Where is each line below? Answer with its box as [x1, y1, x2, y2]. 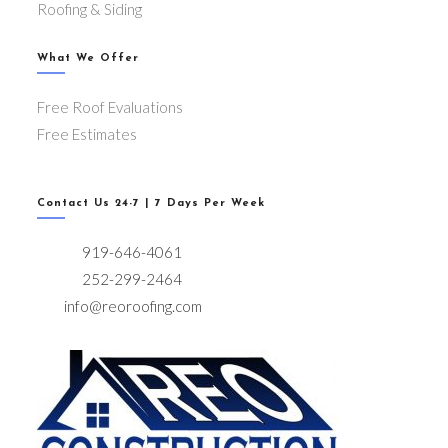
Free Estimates [37, 125, 138, 143]
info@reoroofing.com [37, 297, 203, 315]
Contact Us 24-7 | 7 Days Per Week [37, 198, 266, 209]
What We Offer [37, 53, 140, 64]
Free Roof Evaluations [37, 98, 184, 116]
